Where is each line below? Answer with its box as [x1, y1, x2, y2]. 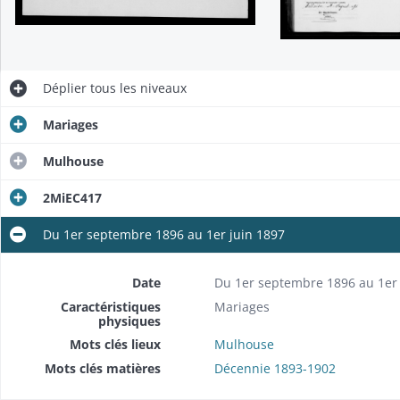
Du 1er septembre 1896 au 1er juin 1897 [42, 226, 285, 244]
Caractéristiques [60, 298, 161, 316]
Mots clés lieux [69, 336, 161, 354]
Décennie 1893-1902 [213, 360, 336, 378]
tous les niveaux [86, 79, 187, 97]
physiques [97, 312, 161, 330]
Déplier [42, 79, 87, 97]
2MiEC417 [42, 189, 102, 207]
